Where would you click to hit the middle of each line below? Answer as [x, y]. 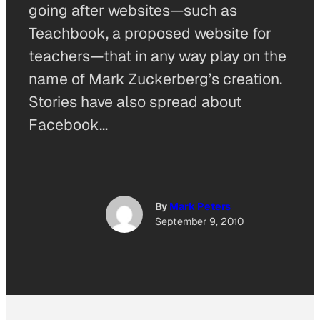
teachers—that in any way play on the [157, 56]
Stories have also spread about [135, 102]
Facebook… [68, 125]
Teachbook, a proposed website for [150, 33]
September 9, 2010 [199, 222]
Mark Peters [200, 207]
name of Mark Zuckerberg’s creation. [155, 79]
